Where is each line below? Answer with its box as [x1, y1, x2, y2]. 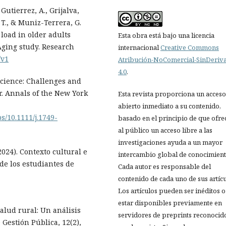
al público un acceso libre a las [118, 126, 212, 135]
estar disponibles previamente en [118, 198, 222, 208]
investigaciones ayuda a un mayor [118, 138, 222, 147]
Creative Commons [160, 43, 219, 52]
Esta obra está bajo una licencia [118, 31, 214, 40]
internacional [118, 43, 160, 52]
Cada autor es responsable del [118, 162, 211, 172]
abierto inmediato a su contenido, [118, 101, 221, 111]
